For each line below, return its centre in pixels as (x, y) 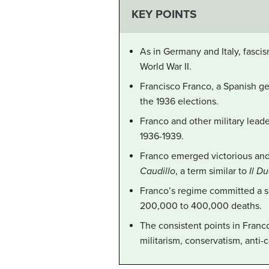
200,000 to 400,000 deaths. (201, 206)
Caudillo (158, 171)
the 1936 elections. (179, 102)
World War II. (166, 67)
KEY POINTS (164, 14)
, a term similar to (212, 171)
